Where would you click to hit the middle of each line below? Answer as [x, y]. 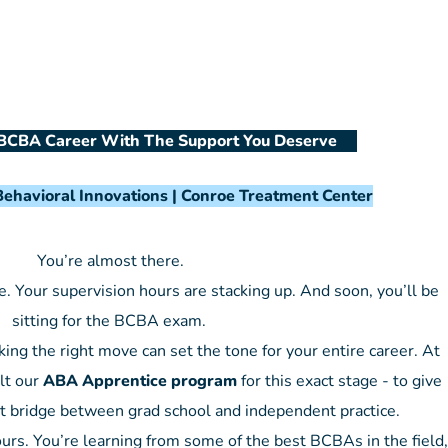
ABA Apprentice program [139, 381]
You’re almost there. [111, 261]
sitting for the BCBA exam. [110, 321]
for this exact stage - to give [339, 381]
